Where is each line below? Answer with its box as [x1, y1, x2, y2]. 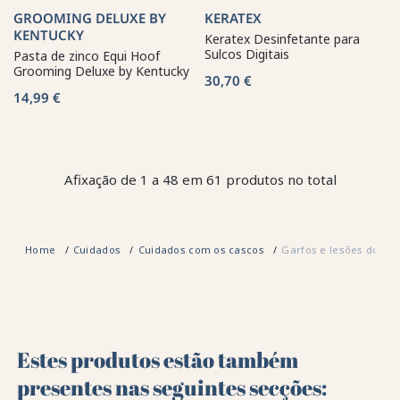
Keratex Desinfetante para [204, 29, 360, 47]
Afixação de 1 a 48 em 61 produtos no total [63, 171, 337, 189]
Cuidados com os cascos [137, 243, 268, 257]
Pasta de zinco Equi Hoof [13, 46, 160, 64]
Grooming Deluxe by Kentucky [13, 62, 189, 79]
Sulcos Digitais [204, 45, 289, 62]
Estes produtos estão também [17, 345, 299, 374]
